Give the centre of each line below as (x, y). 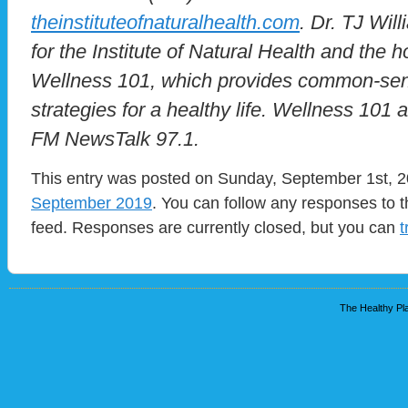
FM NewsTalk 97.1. (115, 138)
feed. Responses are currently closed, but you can (215, 227)
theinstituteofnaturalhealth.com (165, 22)
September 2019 (92, 202)
